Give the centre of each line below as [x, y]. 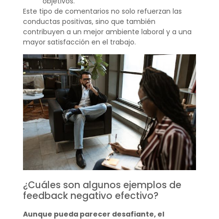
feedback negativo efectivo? [90, 196]
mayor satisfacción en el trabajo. [79, 42]
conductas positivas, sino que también [89, 21]
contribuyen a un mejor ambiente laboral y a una [107, 32]
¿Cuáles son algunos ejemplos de [102, 185]
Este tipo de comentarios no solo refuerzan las [102, 11]
